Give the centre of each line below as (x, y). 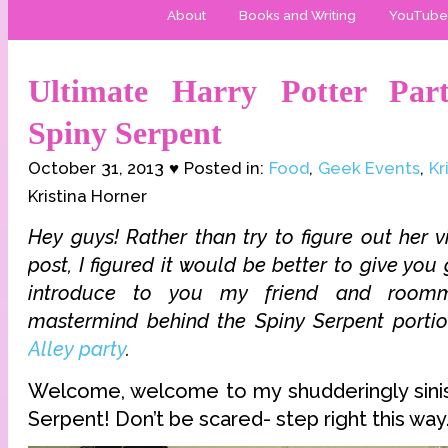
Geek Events (369, 168)
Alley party (77, 349)
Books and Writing (297, 15)
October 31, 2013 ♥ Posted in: (148, 168)
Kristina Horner (87, 196)
